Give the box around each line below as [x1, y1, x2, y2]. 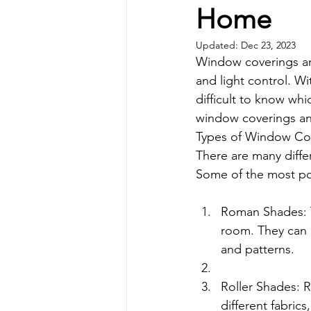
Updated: [196, 39, 241, 51]
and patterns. [221, 242, 294, 257]
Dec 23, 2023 [241, 39, 296, 51]
